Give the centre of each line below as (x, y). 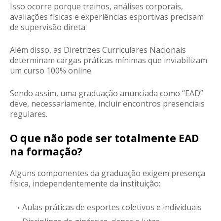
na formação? (46, 152)
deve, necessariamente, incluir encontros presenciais (107, 104)
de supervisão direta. (49, 27)
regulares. (29, 114)
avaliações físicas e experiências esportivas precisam (107, 17)
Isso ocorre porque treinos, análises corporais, (96, 7)
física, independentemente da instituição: (85, 184)
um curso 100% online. (51, 71)
